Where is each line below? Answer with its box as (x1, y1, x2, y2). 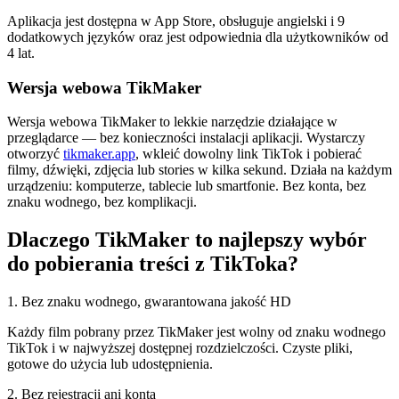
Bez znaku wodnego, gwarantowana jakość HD (21, 294, 291, 310)
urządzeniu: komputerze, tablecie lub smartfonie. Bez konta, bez (7, 178, 366, 194)
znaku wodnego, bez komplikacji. (7, 194, 197, 210)
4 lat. (7, 45, 35, 61)
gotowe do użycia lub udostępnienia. (7, 356, 213, 372)
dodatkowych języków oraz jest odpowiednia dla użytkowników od (7, 28, 388, 45)
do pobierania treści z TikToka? (7, 252, 298, 276)
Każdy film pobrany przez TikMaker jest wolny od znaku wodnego (7, 324, 386, 340)
